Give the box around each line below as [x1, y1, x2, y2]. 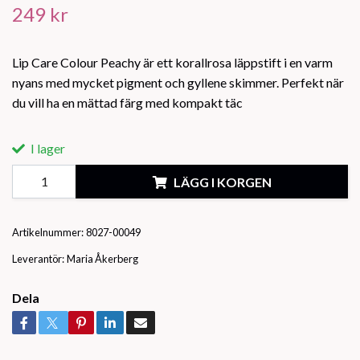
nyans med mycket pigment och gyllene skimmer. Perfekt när [12, 75, 344, 91]
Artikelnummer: [12, 226, 84, 239]
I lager [28, 141, 65, 157]
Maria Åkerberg [67, 252, 138, 266]
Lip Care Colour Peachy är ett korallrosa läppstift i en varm [12, 55, 333, 71]
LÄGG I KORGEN [173, 174, 272, 190]
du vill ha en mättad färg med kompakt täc [12, 95, 243, 111]
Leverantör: [12, 252, 64, 266]
